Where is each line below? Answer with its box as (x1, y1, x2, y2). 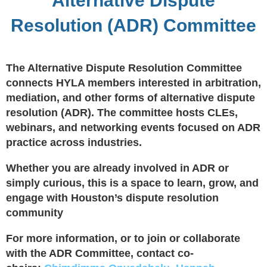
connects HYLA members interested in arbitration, (6, 76, 261, 89)
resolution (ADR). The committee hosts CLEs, (6, 106, 238, 119)
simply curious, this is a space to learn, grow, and (6, 176, 259, 189)
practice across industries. (6, 136, 142, 148)
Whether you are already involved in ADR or (6, 162, 229, 174)
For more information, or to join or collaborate (6, 232, 240, 244)
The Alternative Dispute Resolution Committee (6, 61, 242, 74)
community (6, 206, 63, 219)
